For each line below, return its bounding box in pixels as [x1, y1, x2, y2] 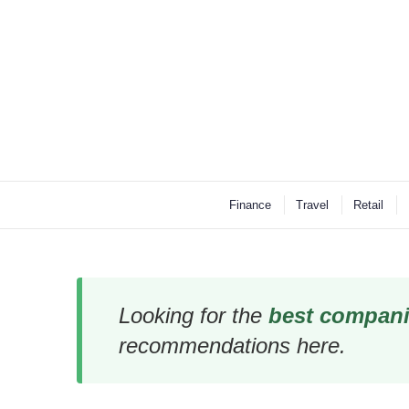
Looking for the [118, 303, 268, 329]
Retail [352, 198, 383, 213]
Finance [228, 198, 271, 213]
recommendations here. [118, 333, 346, 359]
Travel [295, 198, 329, 213]
